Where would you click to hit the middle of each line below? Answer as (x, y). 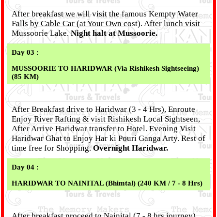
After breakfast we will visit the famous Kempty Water (105, 14)
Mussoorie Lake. (41, 33)
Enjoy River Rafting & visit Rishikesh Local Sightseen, (106, 119)
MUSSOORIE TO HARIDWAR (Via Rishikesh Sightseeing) (105, 68)
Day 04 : (28, 167)
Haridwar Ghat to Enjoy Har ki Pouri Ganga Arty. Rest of (108, 138)
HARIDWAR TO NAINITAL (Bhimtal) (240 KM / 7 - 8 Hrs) (107, 183)
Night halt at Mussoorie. (114, 33)
